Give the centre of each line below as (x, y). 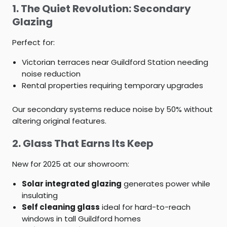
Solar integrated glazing (71, 183)
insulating (40, 195)
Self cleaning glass (61, 207)
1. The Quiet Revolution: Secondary (102, 8)
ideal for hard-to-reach (145, 207)
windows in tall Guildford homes (81, 218)
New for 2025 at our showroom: (71, 164)
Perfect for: (33, 42)
